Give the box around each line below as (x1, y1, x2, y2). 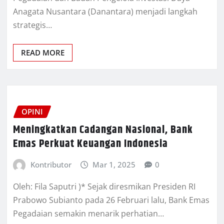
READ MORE (21, 47, 64, 58)
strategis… (13, 19, 52, 31)
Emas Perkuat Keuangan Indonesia (13, 135, 168, 152)
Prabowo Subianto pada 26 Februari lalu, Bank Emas (13, 194, 209, 205)
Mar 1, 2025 (92, 159, 136, 169)
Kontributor (30, 159, 71, 169)
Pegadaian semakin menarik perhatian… (13, 207, 164, 219)
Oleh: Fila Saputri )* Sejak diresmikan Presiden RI (13, 180, 195, 192)
